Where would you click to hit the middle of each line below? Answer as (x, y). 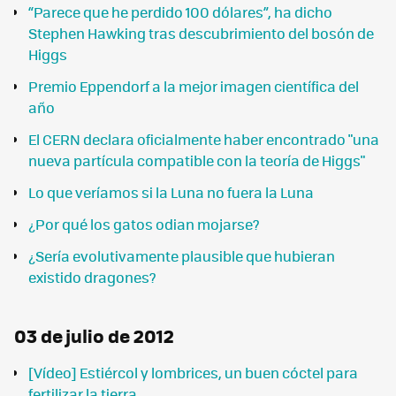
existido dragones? (92, 277)
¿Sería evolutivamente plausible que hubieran (182, 255)
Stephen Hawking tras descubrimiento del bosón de (201, 33)
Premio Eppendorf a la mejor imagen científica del (194, 86)
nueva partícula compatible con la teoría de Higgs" (197, 160)
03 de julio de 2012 (94, 335)
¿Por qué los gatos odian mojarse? (144, 224)
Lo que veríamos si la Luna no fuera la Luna (171, 192)
